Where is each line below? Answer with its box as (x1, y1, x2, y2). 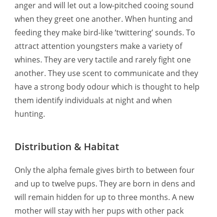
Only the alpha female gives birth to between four (15, 165, 195, 175)
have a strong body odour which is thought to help (15, 81, 200, 92)
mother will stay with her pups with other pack (15, 205, 184, 216)
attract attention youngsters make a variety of (15, 41, 182, 51)
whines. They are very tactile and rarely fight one (15, 54, 191, 65)
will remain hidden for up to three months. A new (15, 192, 194, 202)
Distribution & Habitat (15, 140, 119, 153)
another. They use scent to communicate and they (15, 68, 198, 78)
